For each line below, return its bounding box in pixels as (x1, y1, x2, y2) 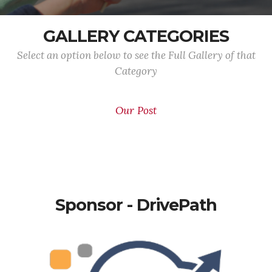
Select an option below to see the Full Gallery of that (16, 49, 256, 62)
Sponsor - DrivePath (55, 195, 217, 215)
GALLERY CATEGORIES (43, 26, 229, 46)
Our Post (115, 104, 157, 117)
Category (115, 64, 157, 78)
